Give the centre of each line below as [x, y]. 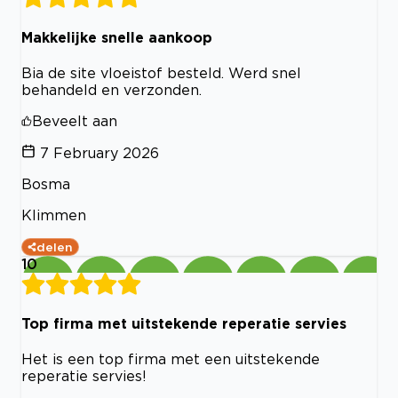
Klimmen [54, 215]
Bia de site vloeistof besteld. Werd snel [161, 72]
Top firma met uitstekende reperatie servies [184, 324]
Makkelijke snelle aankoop [117, 37]
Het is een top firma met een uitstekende [171, 359]
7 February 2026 [99, 152]
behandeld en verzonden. [111, 89]
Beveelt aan [75, 120]
